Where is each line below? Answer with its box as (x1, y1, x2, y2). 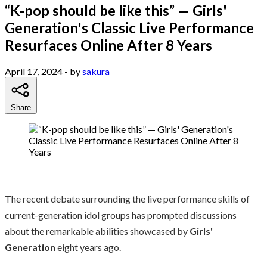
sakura (82, 65, 110, 77)
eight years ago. (57, 241, 121, 253)
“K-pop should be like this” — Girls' (5, 1, 227, 19)
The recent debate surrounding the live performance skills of (5, 193, 250, 204)
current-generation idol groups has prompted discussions (5, 209, 237, 221)
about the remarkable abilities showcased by (5, 225, 190, 237)
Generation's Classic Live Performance (5, 18, 254, 36)
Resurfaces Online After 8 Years (5, 36, 212, 54)
